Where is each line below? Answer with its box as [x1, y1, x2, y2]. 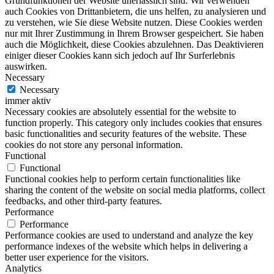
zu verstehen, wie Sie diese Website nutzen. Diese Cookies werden [5, 17, 262, 28]
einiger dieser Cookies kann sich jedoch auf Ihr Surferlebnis [5, 50, 235, 61]
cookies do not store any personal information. [5, 139, 183, 150]
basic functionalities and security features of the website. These [5, 128, 246, 139]
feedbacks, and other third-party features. [5, 195, 162, 206]
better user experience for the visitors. [5, 251, 149, 262]
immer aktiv [5, 95, 51, 106]
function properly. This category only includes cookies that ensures [5, 117, 262, 128]
